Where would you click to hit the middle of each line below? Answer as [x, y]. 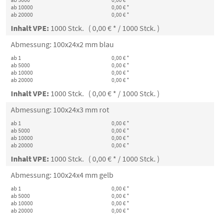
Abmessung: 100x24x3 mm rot [60, 110]
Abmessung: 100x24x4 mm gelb [62, 175]
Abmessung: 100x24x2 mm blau [62, 44]
